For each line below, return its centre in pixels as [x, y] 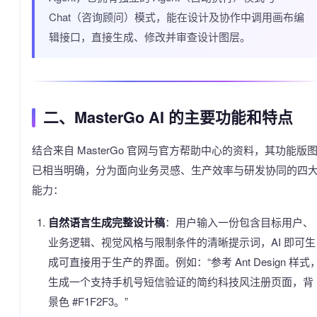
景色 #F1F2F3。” [88, 301]
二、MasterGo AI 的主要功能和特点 [168, 117]
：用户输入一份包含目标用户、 [239, 222]
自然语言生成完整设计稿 [106, 223]
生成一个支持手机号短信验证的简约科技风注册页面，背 [180, 282]
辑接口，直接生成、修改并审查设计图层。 [150, 37]
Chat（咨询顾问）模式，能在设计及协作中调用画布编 [177, 17]
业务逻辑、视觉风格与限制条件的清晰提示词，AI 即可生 [181, 242]
